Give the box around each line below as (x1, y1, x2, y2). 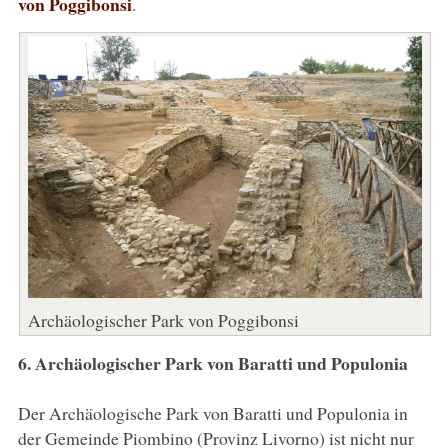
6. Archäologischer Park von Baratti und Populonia (17, 349, 408, 376)
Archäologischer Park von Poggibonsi (27, 307, 299, 332)
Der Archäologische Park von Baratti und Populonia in (17, 400, 408, 425)
